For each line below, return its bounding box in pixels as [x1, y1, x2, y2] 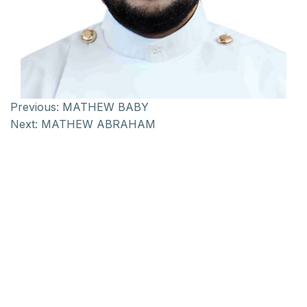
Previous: [10, 100, 59, 114]
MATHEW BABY [62, 100, 149, 114]
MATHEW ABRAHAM [41, 117, 156, 131]
